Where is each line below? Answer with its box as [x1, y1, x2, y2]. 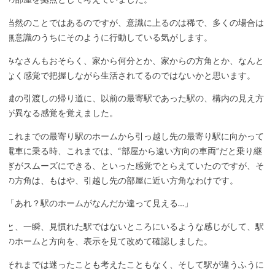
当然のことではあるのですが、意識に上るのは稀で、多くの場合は [6, 17, 264, 28]
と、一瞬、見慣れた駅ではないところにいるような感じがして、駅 [6, 221, 264, 231]
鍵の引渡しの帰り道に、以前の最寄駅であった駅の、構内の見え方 [6, 93, 264, 104]
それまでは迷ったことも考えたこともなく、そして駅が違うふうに [6, 259, 264, 269]
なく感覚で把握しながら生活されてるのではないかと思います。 [6, 70, 255, 80]
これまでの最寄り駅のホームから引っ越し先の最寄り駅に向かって [6, 131, 264, 141]
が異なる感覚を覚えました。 [6, 108, 118, 118]
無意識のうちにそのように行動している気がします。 [6, 32, 212, 42]
